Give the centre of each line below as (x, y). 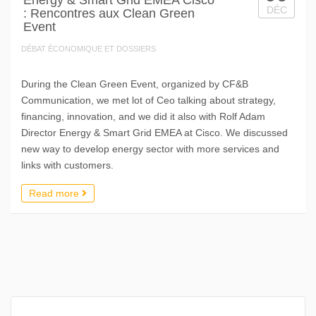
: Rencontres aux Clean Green (109, 13)
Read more (55, 193)
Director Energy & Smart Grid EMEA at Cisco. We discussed (154, 132)
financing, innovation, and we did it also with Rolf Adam (143, 116)
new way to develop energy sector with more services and (150, 148)
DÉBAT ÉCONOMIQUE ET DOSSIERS (89, 48)
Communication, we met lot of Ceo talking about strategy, (148, 100)
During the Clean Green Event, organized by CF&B (135, 84)
